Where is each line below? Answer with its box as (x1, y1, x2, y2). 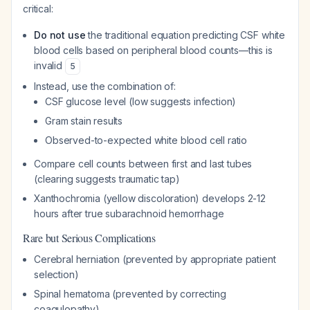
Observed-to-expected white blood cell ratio (45, 134, 248, 146)
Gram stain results (45, 115, 123, 127)
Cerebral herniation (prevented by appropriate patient (34, 253, 276, 265)
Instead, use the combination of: (34, 80, 176, 92)
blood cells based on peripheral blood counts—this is (34, 44, 273, 56)
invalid (34, 60, 65, 71)
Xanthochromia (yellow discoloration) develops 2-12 (34, 192, 266, 204)
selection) (34, 268, 79, 280)
